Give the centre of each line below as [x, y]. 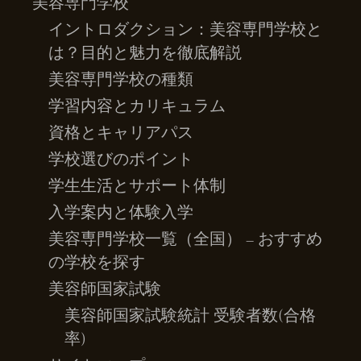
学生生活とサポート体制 [137, 186]
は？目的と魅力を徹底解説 [145, 53]
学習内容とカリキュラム [137, 106]
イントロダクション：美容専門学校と [186, 29]
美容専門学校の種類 [121, 79]
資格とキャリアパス [121, 133]
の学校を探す [97, 262]
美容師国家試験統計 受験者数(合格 [191, 315]
